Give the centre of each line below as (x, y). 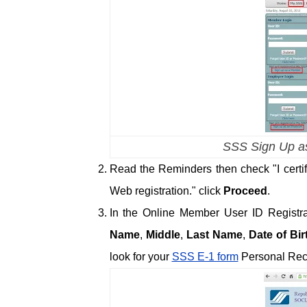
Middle (163, 235)
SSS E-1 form (205, 257)
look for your (140, 257)
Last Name (214, 235)
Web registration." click (166, 191)
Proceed (245, 191)
